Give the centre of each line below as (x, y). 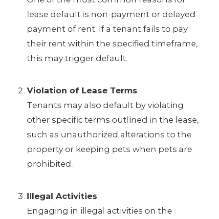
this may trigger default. (77, 58)
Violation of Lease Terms (82, 91)
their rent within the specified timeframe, (112, 44)
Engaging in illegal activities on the (99, 211)
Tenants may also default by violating (105, 105)
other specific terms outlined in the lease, (113, 120)
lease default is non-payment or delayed (111, 14)
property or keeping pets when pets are (109, 149)
